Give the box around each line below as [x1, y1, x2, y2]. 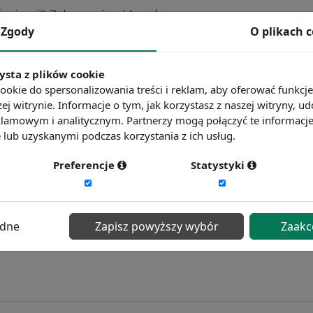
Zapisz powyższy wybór [94, 218, 219, 234]
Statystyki [190, 157, 247, 172]
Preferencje [52, 157, 117, 172]
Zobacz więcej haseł [50, 7, 159, 20]
